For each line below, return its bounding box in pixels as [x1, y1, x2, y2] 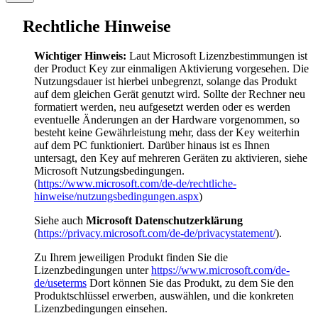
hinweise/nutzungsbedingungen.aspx [34, 190, 199, 203]
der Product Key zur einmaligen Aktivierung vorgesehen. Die [34, 62, 309, 75]
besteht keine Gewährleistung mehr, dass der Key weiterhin [34, 126, 300, 139]
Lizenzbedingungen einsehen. [34, 302, 168, 315]
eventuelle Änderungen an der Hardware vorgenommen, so [34, 114, 300, 126]
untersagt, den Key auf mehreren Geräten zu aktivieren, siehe [34, 152, 307, 165]
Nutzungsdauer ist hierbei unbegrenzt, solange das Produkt [34, 75, 297, 88]
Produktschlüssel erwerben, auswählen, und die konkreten [34, 290, 294, 302]
